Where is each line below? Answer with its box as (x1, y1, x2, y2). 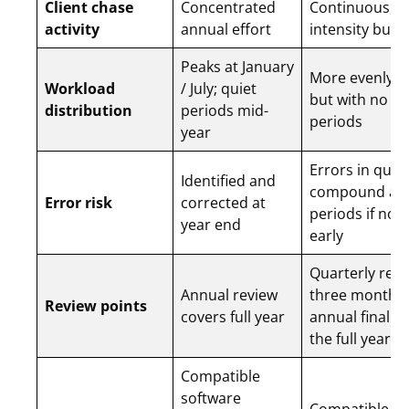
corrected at (181, 193, 266, 214)
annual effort (181, 19, 275, 40)
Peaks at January (181, 57, 294, 78)
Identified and (181, 171, 276, 192)
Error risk (45, 193, 112, 214)
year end (181, 215, 245, 236)
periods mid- (181, 100, 268, 121)
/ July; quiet (181, 79, 257, 100)
